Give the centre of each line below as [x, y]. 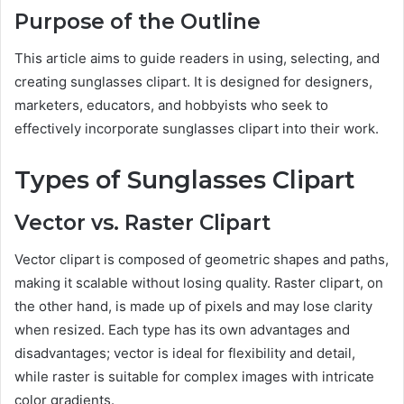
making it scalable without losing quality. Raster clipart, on [199, 282]
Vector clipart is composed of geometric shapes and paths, [202, 259]
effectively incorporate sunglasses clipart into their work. [197, 128]
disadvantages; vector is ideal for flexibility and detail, [185, 353]
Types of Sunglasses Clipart [185, 179]
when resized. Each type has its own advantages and [182, 329]
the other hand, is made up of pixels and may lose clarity [193, 306]
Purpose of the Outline [138, 22]
